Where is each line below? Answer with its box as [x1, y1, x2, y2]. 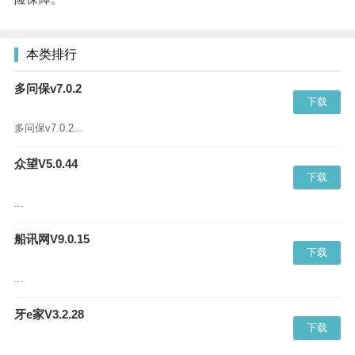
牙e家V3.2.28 [13, 307, 84, 322]
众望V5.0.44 [13, 157, 78, 171]
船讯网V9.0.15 [13, 232, 90, 246]
